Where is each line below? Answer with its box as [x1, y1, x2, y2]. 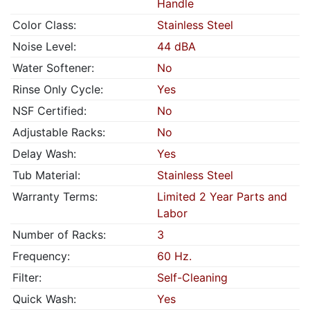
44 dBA [157, 39, 196, 53]
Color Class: [12, 18, 76, 32]
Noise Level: [12, 39, 76, 53]
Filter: [12, 271, 42, 284]
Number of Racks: [12, 228, 106, 241]
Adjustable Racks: [12, 125, 105, 139]
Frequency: [12, 249, 70, 263]
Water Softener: [12, 61, 94, 75]
